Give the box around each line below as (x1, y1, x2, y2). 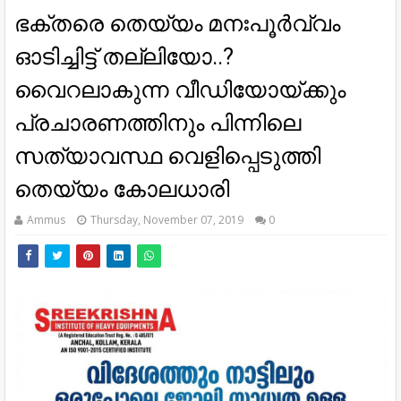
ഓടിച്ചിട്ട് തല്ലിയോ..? (14, 43, 234, 70)
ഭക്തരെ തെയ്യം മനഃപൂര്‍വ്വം (14, 10, 340, 37)
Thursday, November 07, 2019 (90, 211, 243, 227)
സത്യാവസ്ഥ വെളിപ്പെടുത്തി (14, 142, 320, 169)
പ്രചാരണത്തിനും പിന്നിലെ (14, 109, 301, 136)
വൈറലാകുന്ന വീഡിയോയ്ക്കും (14, 76, 346, 103)
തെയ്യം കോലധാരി (14, 175, 229, 202)
